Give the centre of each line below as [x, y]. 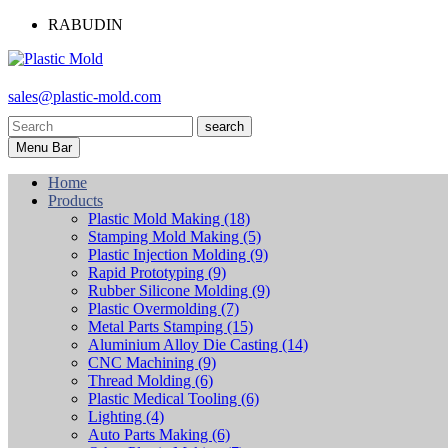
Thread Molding [141, 380]
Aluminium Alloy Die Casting [185, 344]
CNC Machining [143, 362]
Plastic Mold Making [156, 218]
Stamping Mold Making [165, 236]
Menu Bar [44, 147]
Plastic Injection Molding [169, 254]
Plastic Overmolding [154, 308]
